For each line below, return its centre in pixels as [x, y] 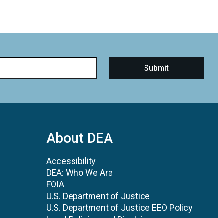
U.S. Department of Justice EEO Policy [119, 207]
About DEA [80, 138]
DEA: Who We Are [80, 172]
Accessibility [71, 161]
